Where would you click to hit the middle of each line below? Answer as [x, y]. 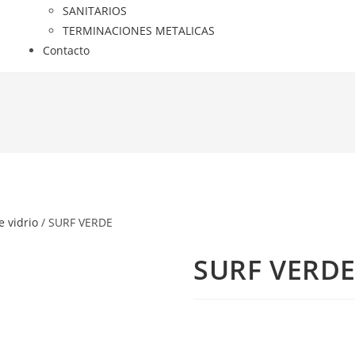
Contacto [66, 50]
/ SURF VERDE [75, 222]
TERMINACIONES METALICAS [138, 31]
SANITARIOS [94, 11]
